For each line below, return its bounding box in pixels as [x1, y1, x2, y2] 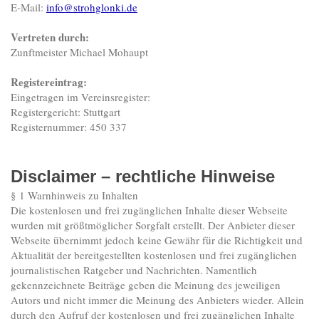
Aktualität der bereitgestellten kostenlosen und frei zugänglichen [11, 248, 297, 263]
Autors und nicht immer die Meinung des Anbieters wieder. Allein [11, 293, 304, 308]
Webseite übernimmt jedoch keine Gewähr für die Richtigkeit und [11, 233, 303, 248]
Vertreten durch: [11, 29, 89, 46]
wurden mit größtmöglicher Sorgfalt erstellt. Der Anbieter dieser [11, 218, 295, 233]
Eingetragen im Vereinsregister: [11, 90, 150, 105]
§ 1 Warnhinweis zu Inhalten [11, 188, 138, 203]
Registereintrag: [11, 74, 87, 90]
